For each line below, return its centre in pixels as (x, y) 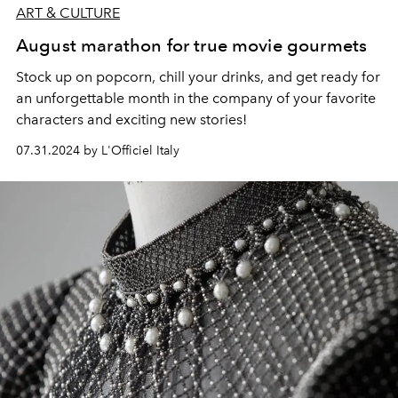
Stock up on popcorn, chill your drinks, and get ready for (198, 76)
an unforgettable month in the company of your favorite (196, 98)
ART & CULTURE (68, 12)
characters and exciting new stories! (131, 119)
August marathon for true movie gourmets (192, 45)
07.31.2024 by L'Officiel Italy (98, 150)
